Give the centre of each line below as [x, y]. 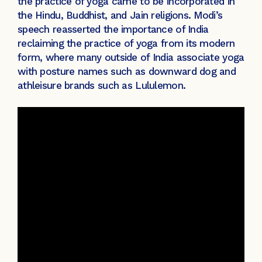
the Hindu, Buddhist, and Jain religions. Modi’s [120, 15]
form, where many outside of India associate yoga [131, 57]
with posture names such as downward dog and [127, 71]
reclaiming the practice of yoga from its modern [126, 43]
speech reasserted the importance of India [113, 29]
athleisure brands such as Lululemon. [103, 85]
